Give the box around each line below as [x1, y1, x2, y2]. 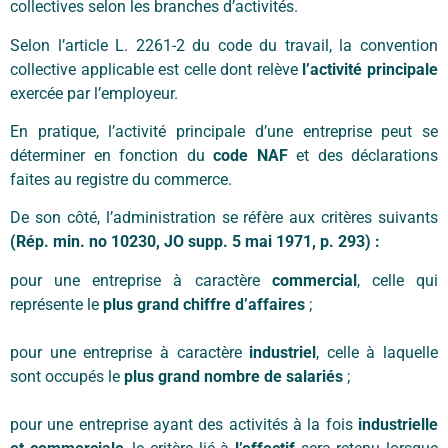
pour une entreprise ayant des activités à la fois [10, 414, 358, 434]
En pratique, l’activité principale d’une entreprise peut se [10, 121, 438, 141]
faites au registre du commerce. [10, 169, 232, 189]
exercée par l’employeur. [10, 83, 178, 103]
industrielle [358, 414, 438, 434]
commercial [271, 270, 357, 290]
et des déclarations [287, 145, 438, 165]
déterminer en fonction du [10, 145, 213, 165]
